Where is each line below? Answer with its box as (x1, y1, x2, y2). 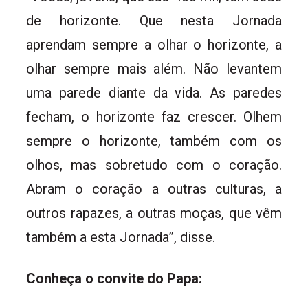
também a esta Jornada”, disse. (26, 229, 215, 246)
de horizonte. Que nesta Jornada (26, 12, 282, 30)
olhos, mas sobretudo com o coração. (26, 157, 282, 174)
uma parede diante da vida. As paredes (26, 85, 282, 102)
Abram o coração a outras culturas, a (26, 181, 282, 198)
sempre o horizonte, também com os (26, 133, 282, 150)
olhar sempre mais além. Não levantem (26, 60, 282, 78)
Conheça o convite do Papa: (26, 270, 202, 287)
